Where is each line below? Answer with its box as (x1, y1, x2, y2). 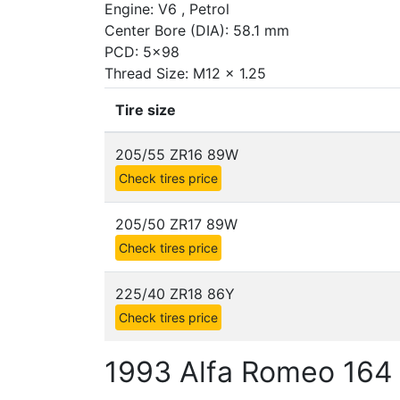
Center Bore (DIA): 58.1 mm (104, 21, 289, 39)
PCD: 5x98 (104, 43, 179, 61)
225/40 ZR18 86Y (115, 285, 235, 303)
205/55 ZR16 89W (115, 146, 238, 163)
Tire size (115, 101, 176, 119)
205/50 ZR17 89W (115, 215, 237, 233)
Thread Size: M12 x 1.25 (104, 64, 266, 82)
